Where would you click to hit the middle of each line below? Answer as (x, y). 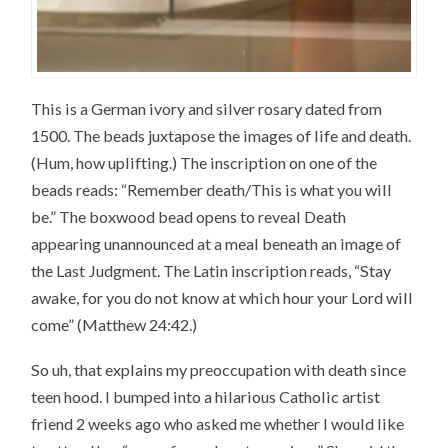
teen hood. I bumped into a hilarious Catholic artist (206, 397)
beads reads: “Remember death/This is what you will (212, 190)
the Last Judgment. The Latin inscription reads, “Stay (211, 271)
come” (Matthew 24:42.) (114, 325)
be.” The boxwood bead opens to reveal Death (189, 217)
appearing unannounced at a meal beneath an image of (216, 244)
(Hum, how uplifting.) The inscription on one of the (204, 163)
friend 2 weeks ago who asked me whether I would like (218, 424)
